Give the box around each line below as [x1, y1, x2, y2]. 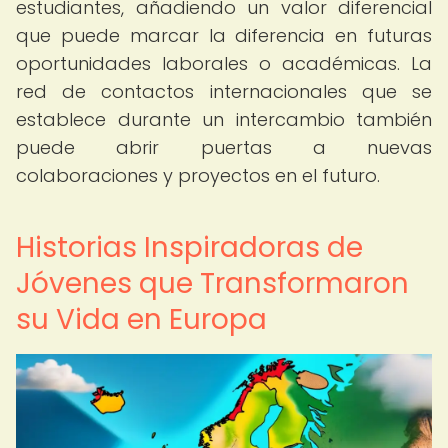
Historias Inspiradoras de [16, 228, 363, 267]
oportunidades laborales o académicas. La [16, 51, 432, 76]
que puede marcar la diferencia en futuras [16, 23, 432, 48]
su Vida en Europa [16, 300, 267, 339]
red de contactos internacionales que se [16, 79, 432, 104]
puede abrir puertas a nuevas [16, 135, 432, 160]
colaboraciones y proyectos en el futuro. [16, 163, 380, 188]
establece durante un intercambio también [16, 107, 432, 132]
